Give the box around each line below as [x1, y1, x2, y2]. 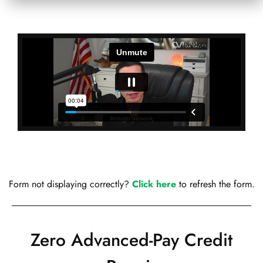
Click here [131, 177, 176, 191]
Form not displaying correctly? [8, 177, 132, 191]
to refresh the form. [176, 177, 255, 191]
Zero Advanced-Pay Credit [31, 227, 232, 252]
